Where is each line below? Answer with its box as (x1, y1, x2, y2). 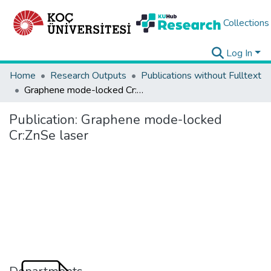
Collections (223, 16, 269, 30)
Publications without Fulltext (141, 69, 261, 82)
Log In (226, 47, 253, 60)
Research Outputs (50, 69, 126, 82)
